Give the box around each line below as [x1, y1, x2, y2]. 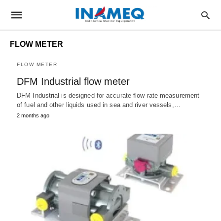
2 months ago [17, 112, 49, 118]
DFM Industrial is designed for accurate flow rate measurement [17, 92, 200, 99]
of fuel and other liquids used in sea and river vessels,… [17, 101, 181, 109]
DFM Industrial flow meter [17, 76, 130, 87]
